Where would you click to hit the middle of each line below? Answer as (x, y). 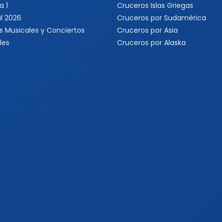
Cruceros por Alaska (151, 43)
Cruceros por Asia (147, 30)
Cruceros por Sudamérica (162, 18)
